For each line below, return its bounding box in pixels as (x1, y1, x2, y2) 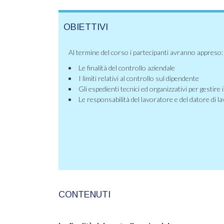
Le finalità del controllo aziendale (78, 63, 175, 72)
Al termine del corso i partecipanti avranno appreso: (68, 48, 223, 56)
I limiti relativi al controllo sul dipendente (78, 74, 199, 82)
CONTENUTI (58, 189, 110, 199)
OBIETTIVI (63, 22, 108, 32)
